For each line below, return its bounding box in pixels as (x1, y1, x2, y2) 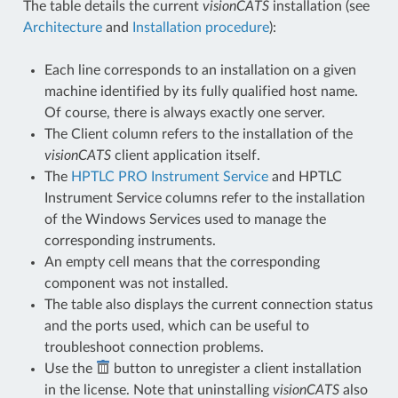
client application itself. (110, 147, 260, 163)
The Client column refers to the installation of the (44, 126, 353, 141)
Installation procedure (131, 20, 269, 35)
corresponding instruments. (44, 233, 216, 248)
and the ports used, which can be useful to (44, 318, 309, 333)
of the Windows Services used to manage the (44, 211, 326, 227)
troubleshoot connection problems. (44, 339, 264, 354)
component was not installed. (44, 275, 228, 291)
